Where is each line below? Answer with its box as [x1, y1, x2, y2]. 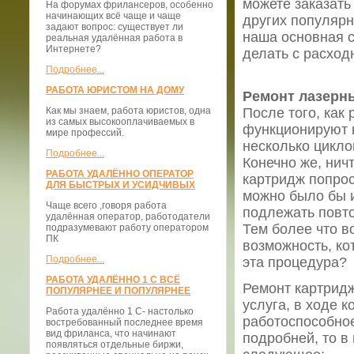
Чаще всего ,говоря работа [46, 200, 167, 211]
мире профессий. [46, 127, 124, 138]
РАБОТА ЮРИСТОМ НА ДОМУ [46, 85, 184, 96]
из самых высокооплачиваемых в [46, 116, 194, 127]
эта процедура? [243, 254, 347, 271]
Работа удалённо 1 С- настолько [46, 306, 194, 317]
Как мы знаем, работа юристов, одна [46, 105, 211, 116]
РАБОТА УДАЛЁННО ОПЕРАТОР [46, 168, 194, 179]
